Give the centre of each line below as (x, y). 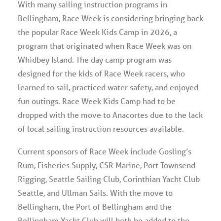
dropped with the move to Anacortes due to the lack (110, 115)
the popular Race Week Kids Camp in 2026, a (97, 32)
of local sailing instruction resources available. (101, 129)
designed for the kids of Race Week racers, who (101, 73)
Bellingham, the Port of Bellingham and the (95, 206)
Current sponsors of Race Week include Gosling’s (105, 151)
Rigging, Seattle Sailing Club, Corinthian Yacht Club (109, 179)
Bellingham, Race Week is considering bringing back (110, 18)
